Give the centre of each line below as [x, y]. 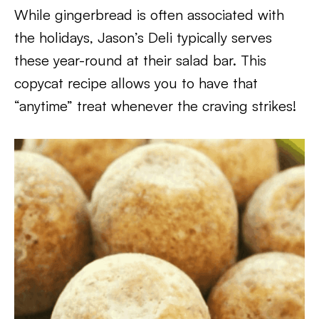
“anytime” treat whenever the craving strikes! [155, 106]
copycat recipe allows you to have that [136, 83]
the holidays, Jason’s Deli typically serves [143, 37]
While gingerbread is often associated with [149, 15]
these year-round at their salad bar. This [140, 60]
